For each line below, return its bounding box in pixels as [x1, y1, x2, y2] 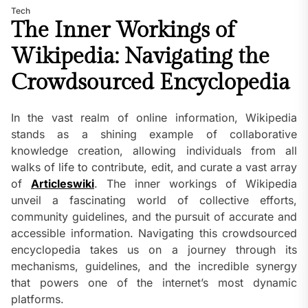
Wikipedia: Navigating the [11, 43, 269, 70]
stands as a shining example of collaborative [11, 127, 297, 142]
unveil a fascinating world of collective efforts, [11, 193, 297, 208]
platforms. [11, 292, 64, 307]
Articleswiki [31, 177, 94, 191]
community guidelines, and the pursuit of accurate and [11, 210, 297, 224]
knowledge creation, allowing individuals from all [11, 144, 297, 158]
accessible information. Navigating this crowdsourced [11, 226, 297, 241]
